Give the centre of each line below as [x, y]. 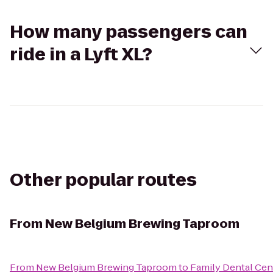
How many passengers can [129, 32]
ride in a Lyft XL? [81, 55]
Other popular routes [103, 180]
